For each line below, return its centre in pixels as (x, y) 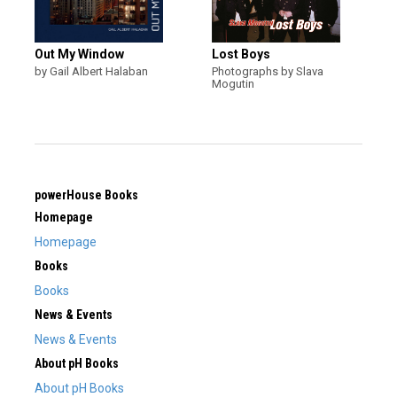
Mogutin (233, 84)
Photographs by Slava (268, 71)
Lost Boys (241, 54)
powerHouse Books (86, 195)
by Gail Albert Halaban (91, 71)
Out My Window (79, 54)
